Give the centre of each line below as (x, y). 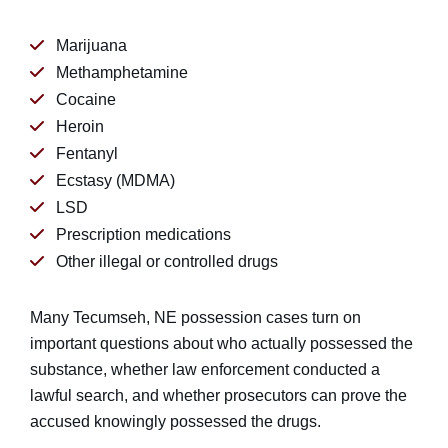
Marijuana (91, 45)
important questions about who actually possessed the (221, 343)
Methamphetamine (122, 72)
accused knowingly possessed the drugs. (175, 421)
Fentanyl (87, 153)
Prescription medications (143, 234)
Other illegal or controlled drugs (167, 261)
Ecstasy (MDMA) (115, 180)
